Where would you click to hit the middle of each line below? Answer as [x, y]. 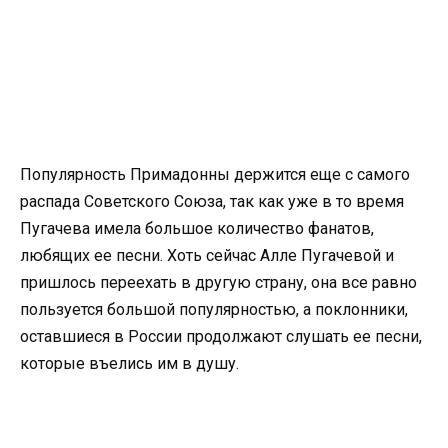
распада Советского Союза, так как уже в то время [212, 201]
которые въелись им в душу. [131, 363]
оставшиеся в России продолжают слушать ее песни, [221, 336]
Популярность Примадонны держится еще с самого [215, 174]
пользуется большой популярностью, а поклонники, [214, 309]
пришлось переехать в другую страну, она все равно [218, 282]
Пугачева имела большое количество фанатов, [197, 228]
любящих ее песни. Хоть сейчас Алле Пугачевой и [207, 255]
